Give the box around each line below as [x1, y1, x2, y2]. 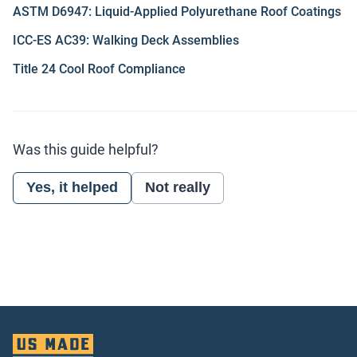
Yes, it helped [26, 179, 118, 196]
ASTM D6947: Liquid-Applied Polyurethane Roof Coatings [13, 3, 341, 19]
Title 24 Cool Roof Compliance [13, 61, 186, 76]
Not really [145, 179, 210, 196]
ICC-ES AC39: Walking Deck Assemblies [13, 32, 239, 48]
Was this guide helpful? [13, 140, 159, 158]
